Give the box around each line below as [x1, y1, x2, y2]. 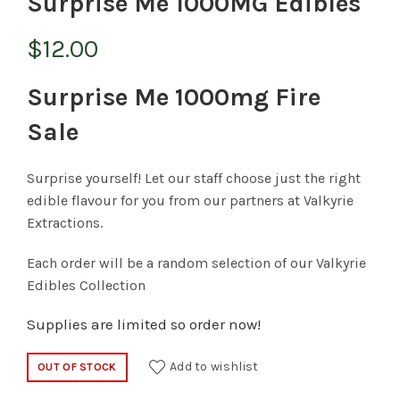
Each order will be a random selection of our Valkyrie [27, 254, 366, 272]
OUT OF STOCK [37, 361, 117, 374]
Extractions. [27, 214, 103, 232]
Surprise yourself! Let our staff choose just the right [27, 170, 361, 187]
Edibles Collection [27, 277, 146, 295]
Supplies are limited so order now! [27, 315, 261, 334]
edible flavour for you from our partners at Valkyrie [27, 192, 354, 210]
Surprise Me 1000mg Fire [27, 82, 321, 112]
